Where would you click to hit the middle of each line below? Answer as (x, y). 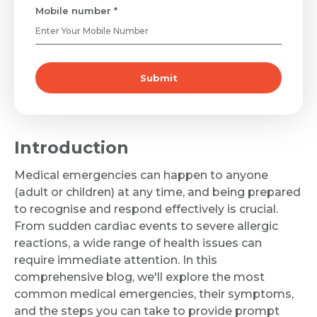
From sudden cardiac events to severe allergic (146, 226)
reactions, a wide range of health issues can (138, 243)
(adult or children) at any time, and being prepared (157, 192)
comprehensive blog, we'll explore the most (139, 277)
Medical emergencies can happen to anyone (141, 175)
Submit (158, 78)
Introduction (74, 148)
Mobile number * (76, 11)
